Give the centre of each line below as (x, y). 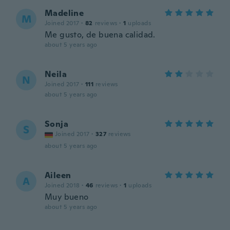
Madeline (64, 13)
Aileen (58, 175)
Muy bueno (67, 197)
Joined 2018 (62, 185)
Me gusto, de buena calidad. (100, 35)
